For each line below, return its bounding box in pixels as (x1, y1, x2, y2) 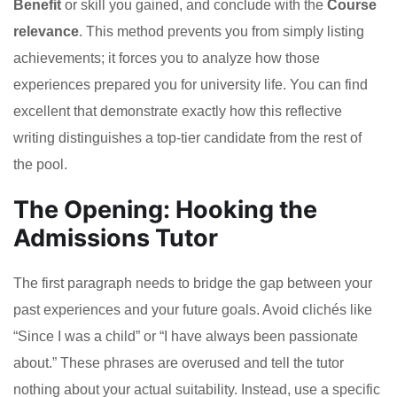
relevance (13, 23, 79, 39)
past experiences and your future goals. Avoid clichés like (13, 301, 372, 317)
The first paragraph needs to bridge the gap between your (13, 275, 372, 291)
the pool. (13, 156, 67, 172)
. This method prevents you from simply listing (79, 23, 364, 39)
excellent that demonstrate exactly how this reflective (13, 103, 342, 119)
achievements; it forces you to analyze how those (13, 50, 320, 66)
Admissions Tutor (13, 222, 218, 253)
